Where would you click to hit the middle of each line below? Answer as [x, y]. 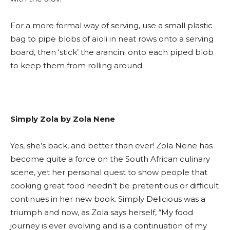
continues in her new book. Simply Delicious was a [108, 199]
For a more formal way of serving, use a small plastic [111, 25]
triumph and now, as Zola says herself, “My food [102, 212]
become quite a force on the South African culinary [110, 159]
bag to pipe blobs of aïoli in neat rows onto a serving [112, 39]
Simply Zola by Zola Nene [63, 119]
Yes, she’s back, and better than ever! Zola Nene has [111, 145]
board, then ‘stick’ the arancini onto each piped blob [112, 52]
